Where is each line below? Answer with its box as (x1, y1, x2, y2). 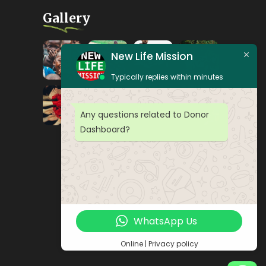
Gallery (42, 10, 90, 27)
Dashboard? (80, 123, 130, 135)
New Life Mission (111, 49, 193, 64)
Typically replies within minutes (111, 71, 223, 82)
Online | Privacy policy (120, 239, 198, 249)
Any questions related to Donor (80, 108, 209, 121)
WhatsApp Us (133, 214, 197, 228)
